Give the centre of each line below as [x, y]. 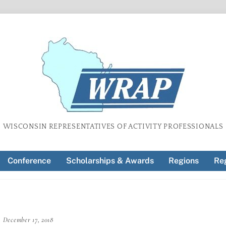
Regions [184, 161]
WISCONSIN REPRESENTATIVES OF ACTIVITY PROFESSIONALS [113, 127]
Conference [29, 161]
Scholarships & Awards [110, 161]
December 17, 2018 [28, 220]
